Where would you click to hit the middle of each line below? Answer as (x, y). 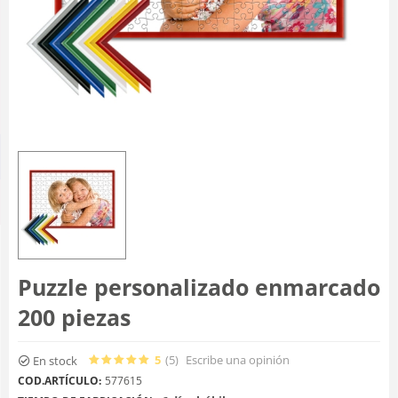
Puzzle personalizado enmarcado (199, 287)
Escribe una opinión (238, 359)
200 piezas (74, 317)
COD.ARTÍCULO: (60, 380)
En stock (55, 360)
